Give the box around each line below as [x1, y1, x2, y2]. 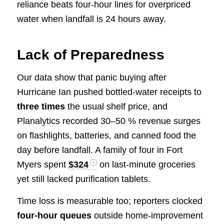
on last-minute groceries [96, 159, 195, 169]
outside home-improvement [91, 210, 203, 220]
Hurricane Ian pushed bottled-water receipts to [16, 86, 201, 97]
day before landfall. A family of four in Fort [16, 144, 182, 155]
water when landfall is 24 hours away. [16, 14, 166, 24]
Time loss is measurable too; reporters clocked [16, 195, 202, 206]
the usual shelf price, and [64, 101, 167, 111]
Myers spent [16, 159, 68, 169]
